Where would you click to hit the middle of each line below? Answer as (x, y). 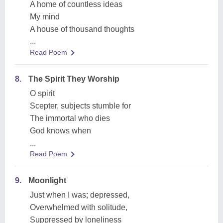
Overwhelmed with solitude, (79, 207)
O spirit (42, 93)
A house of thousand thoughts (82, 29)
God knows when (60, 131)
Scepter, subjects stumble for (80, 106)
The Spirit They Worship (74, 79)
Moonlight (47, 180)
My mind (45, 17)
